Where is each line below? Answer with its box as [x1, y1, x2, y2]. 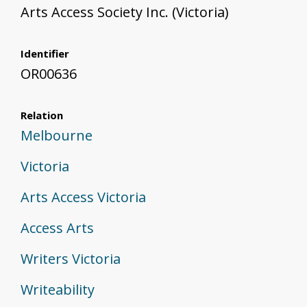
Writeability [21, 280, 95, 299]
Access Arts [21, 218, 94, 237]
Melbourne [21, 125, 93, 145]
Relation [21, 108, 63, 122]
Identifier [21, 46, 69, 60]
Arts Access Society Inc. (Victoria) [21, 2, 229, 21]
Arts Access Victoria [21, 187, 146, 206]
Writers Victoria [21, 249, 121, 268]
